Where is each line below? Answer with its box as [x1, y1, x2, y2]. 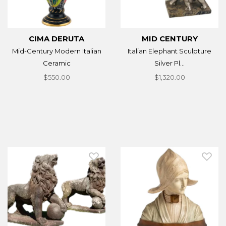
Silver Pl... [154, 59, 185, 67]
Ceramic [42, 59, 71, 67]
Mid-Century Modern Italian [12, 46, 101, 55]
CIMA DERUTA [29, 34, 84, 43]
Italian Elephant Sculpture [128, 46, 211, 55]
